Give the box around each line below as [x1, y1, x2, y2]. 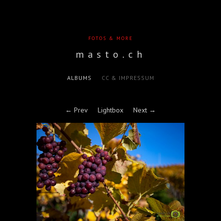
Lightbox [98, 106, 123, 115]
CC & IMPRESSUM [101, 74, 154, 82]
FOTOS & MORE [88, 35, 133, 41]
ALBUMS [67, 74, 92, 82]
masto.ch [75, 48, 146, 61]
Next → [133, 106, 156, 115]
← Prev [65, 106, 88, 115]
